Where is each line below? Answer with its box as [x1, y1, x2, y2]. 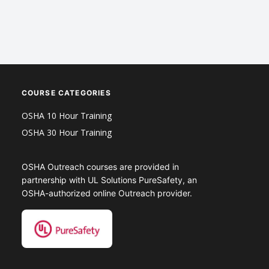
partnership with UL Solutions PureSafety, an [21, 175, 197, 186]
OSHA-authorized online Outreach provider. [21, 188, 192, 199]
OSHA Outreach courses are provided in [21, 162, 179, 172]
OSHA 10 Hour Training [21, 110, 112, 122]
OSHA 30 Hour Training [21, 127, 112, 139]
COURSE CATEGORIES [21, 88, 111, 98]
